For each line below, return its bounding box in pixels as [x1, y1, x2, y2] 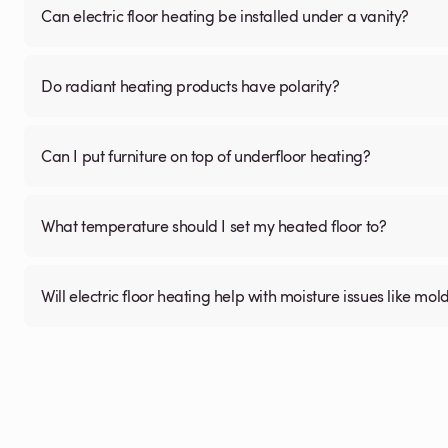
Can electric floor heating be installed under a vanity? [41, 5, 409, 27]
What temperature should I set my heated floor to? [41, 215, 387, 237]
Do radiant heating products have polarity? [41, 75, 340, 97]
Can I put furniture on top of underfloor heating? [41, 145, 371, 167]
